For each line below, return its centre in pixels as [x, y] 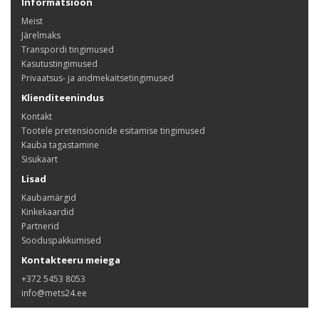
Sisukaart [40, 159]
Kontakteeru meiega [71, 260]
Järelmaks [41, 35]
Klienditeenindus [63, 98]
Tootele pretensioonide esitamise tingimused [113, 131]
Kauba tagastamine [60, 145]
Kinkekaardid [48, 212]
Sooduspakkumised [61, 240]
